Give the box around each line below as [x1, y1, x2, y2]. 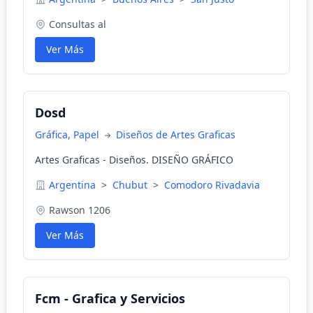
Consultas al [49, 17, 106, 31]
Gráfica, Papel [35, 128, 102, 141]
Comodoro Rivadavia [164, 178, 260, 191]
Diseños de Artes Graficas [116, 128, 235, 141]
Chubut [112, 178, 150, 191]
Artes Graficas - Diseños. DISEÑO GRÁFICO [35, 153, 233, 166]
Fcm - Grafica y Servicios [35, 290, 185, 307]
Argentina [49, 178, 99, 191]
